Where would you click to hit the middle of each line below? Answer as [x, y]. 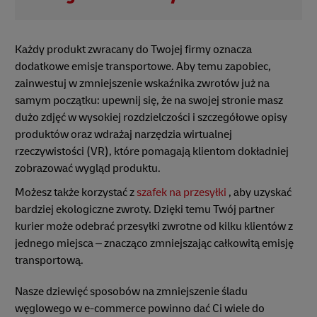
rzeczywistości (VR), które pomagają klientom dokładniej [152, 152]
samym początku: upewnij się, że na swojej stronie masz [149, 101]
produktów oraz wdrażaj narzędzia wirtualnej [123, 135]
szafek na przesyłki [181, 193]
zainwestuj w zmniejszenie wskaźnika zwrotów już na [142, 84]
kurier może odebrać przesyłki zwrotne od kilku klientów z [154, 227]
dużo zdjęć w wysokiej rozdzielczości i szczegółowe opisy [151, 118]
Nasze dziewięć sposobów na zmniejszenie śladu [131, 292]
